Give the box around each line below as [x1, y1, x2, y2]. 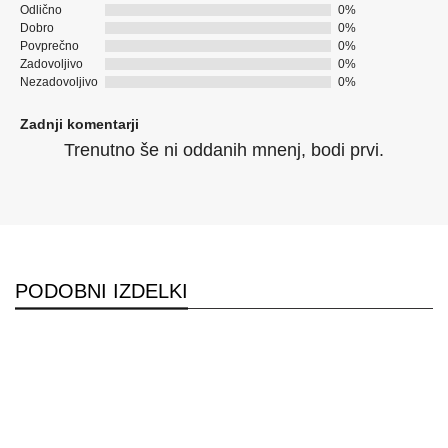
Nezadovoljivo [20, 74, 98, 89]
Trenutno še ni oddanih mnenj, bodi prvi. [64, 139, 384, 160]
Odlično [20, 2, 62, 17]
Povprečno [20, 38, 79, 53]
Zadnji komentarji [20, 115, 139, 132]
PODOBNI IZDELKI [15, 279, 188, 302]
